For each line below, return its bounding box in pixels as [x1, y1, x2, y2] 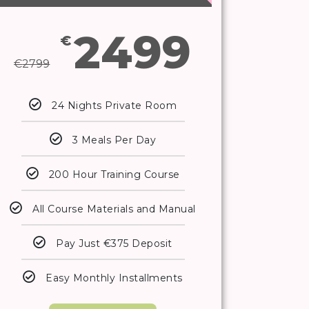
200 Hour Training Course [48, 168, 180, 181]
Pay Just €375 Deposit [56, 237, 172, 250]
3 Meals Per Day [72, 134, 157, 147]
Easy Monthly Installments [46, 272, 183, 285]
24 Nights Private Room [52, 99, 177, 112]
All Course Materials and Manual [32, 203, 196, 216]
